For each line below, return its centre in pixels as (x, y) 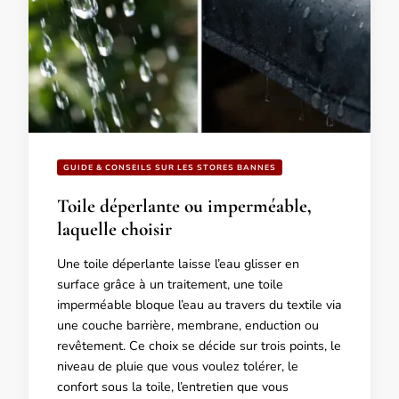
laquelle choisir (114, 228)
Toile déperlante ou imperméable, (184, 205)
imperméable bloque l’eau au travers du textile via (199, 305)
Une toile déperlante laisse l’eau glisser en (178, 264)
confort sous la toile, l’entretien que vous (173, 387)
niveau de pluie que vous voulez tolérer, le (178, 366)
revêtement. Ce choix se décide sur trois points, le (199, 346)
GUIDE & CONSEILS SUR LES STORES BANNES (170, 167)
